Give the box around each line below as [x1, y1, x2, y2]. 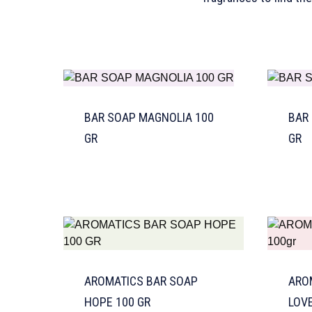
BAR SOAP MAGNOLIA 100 [84, 109, 214, 125]
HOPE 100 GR [84, 294, 150, 309]
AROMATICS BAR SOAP [84, 273, 198, 288]
